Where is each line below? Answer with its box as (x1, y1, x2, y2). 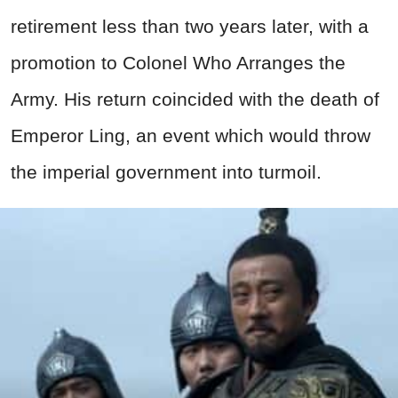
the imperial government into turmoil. (11, 162, 322, 183)
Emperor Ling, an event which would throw (11, 125, 370, 147)
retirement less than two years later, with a (11, 16, 369, 37)
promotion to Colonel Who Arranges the (11, 52, 346, 74)
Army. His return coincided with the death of (11, 89, 379, 110)
